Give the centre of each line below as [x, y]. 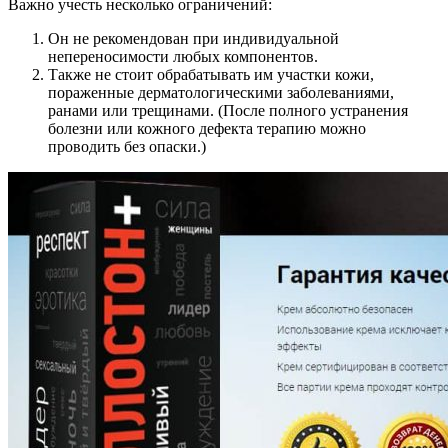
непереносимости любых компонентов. [183, 56]
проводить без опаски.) [127, 146]
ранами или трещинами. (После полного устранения [228, 110]
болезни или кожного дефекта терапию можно [207, 128]
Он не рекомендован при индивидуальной [193, 38]
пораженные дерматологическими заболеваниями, [221, 92]
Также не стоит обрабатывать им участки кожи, [211, 74]
